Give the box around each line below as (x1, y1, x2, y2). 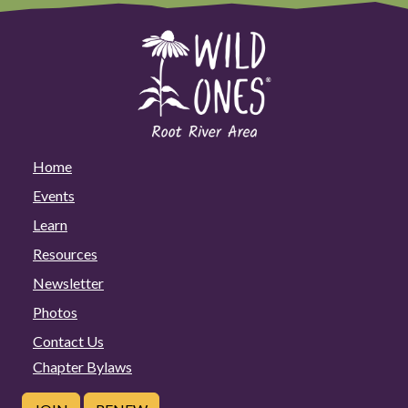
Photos (33, 302, 77, 321)
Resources (33, 244, 97, 262)
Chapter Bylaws (33, 357, 132, 375)
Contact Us (33, 331, 104, 350)
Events (33, 186, 75, 204)
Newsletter (33, 273, 104, 291)
